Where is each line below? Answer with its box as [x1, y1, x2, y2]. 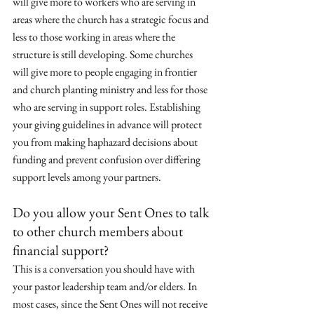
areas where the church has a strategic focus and [13, 12, 211, 27]
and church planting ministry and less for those [13, 82, 210, 97]
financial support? [13, 241, 112, 259]
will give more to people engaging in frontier [13, 64, 199, 79]
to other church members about [13, 222, 186, 240]
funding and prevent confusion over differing [13, 152, 203, 167]
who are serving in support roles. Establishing [13, 100, 203, 114]
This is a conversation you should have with [13, 261, 197, 276]
